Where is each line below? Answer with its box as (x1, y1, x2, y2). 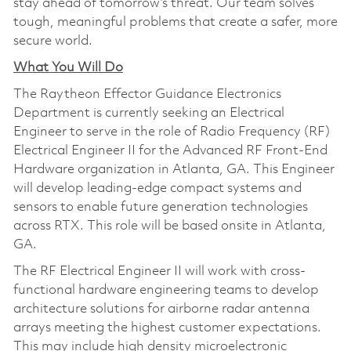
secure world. (13, 34, 96, 48)
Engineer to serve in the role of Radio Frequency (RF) (13, 125, 330, 139)
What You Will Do (13, 60, 123, 74)
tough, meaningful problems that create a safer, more (13, 15, 338, 29)
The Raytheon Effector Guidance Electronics (13, 87, 281, 101)
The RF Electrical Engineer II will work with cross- (13, 264, 306, 278)
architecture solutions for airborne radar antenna (13, 302, 309, 316)
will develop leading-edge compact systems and (13, 181, 302, 195)
